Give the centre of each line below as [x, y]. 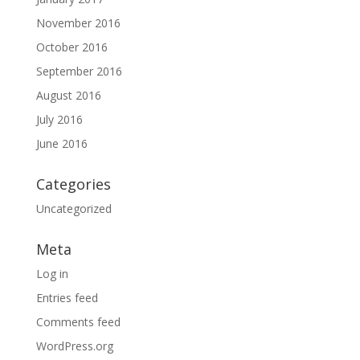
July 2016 [59, 119]
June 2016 [61, 143]
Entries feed [67, 298]
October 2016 [72, 47]
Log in [52, 274]
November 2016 [78, 23]
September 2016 [79, 71]
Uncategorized [74, 209]
